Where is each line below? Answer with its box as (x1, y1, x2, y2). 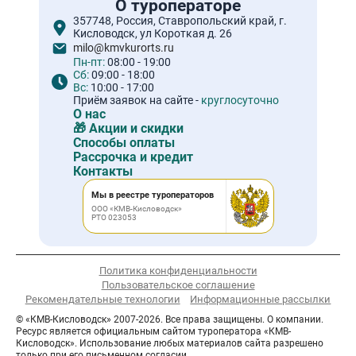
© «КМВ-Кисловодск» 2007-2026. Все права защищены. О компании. (16, 313, 323, 325)
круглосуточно (201, 93, 280, 107)
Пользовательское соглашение (101, 278, 255, 291)
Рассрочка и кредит (73, 149, 194, 164)
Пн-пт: (73, 55, 106, 69)
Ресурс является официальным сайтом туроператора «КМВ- (16, 325, 291, 337)
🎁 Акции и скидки (73, 120, 184, 136)
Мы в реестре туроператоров (91, 189, 214, 200)
